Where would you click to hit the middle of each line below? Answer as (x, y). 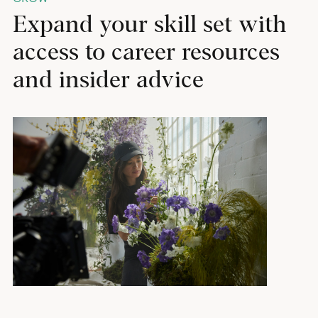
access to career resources (146, 53)
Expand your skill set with (149, 25)
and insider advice (108, 80)
